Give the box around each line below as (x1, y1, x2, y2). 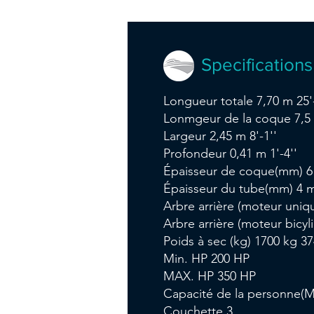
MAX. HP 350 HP (163, 268, 256, 284)
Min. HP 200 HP (163, 251, 250, 266)
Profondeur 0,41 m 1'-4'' (163, 146, 297, 161)
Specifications (200, 55, 313, 74)
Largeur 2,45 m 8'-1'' (163, 128, 277, 144)
